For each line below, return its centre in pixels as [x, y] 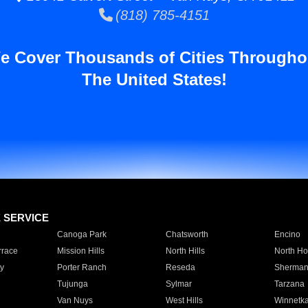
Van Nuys [75, 300]
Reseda [180, 267]
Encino [287, 234]
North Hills [185, 251]
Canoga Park [81, 234]
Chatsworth [187, 234]
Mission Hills [80, 251]
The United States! [154, 79]
